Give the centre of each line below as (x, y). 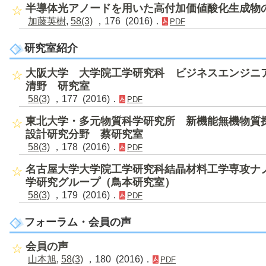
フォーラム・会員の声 (78, 222)
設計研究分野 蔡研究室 (84, 134)
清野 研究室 (58, 86)
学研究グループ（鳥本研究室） (100, 182)
